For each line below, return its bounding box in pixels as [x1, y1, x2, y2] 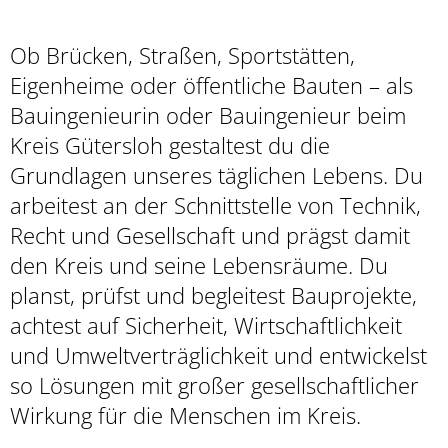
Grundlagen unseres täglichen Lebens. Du [10, 160, 423, 190]
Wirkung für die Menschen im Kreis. [10, 400, 361, 430]
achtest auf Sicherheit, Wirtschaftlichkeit [10, 310, 402, 340]
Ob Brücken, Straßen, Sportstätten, [10, 40, 355, 70]
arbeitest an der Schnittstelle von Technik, [10, 190, 421, 220]
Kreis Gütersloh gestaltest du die [10, 130, 330, 160]
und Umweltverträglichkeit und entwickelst [10, 340, 427, 370]
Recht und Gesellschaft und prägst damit [10, 220, 410, 250]
